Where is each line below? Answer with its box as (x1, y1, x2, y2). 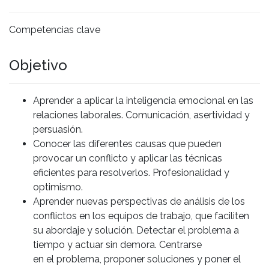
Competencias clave (9, 23, 100, 35)
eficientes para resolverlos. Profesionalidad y (33, 166, 229, 178)
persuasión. (33, 123, 83, 135)
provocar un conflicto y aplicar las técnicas (33, 152, 222, 164)
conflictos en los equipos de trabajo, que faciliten (33, 210, 249, 222)
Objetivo (9, 56, 67, 74)
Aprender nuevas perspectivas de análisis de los (33, 195, 245, 207)
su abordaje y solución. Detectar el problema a (33, 224, 239, 236)
